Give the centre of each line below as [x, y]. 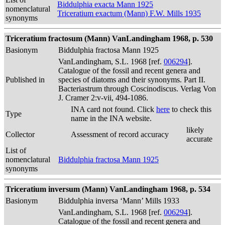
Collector [20, 134]
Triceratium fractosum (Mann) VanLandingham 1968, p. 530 [109, 38]
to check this [191, 109]
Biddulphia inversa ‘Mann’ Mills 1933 [119, 201]
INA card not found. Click [114, 109]
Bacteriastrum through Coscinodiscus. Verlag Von [137, 89]
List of [16, 150]
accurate [199, 139]
